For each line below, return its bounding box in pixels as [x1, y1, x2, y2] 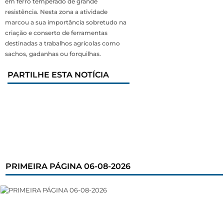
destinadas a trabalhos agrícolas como [5, 39, 120, 47]
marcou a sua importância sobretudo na [5, 18, 126, 26]
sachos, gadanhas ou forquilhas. [5, 50, 101, 58]
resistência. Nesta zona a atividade [5, 8, 107, 16]
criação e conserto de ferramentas [5, 29, 107, 37]
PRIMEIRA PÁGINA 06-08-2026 [5, 161, 130, 171]
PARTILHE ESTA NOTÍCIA [7, 70, 109, 80]
